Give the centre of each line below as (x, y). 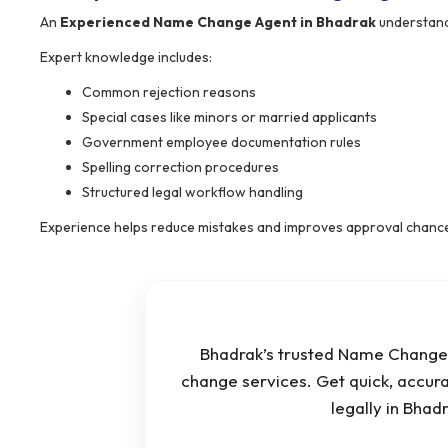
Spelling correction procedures (180, 166)
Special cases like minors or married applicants (229, 116)
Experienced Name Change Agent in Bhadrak (218, 21)
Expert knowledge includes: (126, 56)
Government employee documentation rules (221, 141)
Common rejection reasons (169, 91)
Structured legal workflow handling (192, 191)
